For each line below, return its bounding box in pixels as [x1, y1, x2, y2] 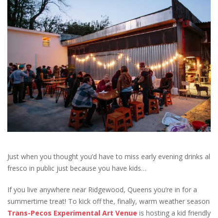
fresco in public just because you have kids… [7, 163, 146, 173]
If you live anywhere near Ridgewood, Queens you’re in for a [7, 184, 197, 194]
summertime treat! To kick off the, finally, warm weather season [7, 196, 210, 206]
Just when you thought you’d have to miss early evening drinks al [7, 151, 210, 161]
